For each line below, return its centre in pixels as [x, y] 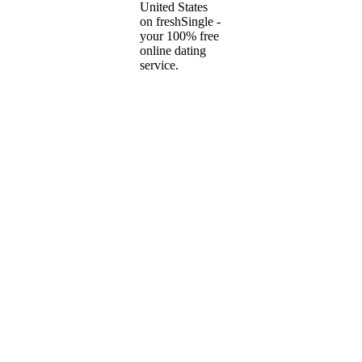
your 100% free [179, 36]
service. [159, 65]
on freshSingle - [180, 21]
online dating [173, 50]
